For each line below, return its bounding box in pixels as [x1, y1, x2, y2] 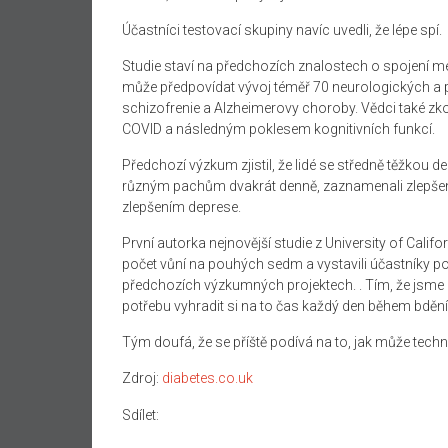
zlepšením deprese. [122, 198, 241, 215]
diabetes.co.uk [162, 369, 253, 386]
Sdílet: [122, 406, 159, 423]
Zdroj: [122, 369, 162, 386]
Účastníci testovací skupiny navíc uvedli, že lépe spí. [122, 21, 442, 38]
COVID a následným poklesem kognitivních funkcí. [122, 120, 435, 137]
